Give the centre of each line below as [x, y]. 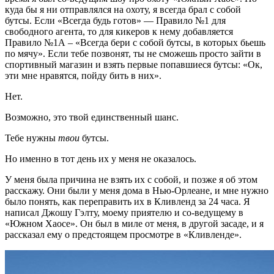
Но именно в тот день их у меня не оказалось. [101, 158]
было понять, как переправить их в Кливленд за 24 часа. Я [128, 201]
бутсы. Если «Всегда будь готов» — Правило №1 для [115, 20]
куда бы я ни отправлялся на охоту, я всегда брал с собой [123, 9]
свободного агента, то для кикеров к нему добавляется [119, 31]
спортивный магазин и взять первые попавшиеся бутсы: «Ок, [134, 64]
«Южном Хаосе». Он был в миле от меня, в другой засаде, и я [134, 223]
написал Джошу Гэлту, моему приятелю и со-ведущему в [124, 212]
